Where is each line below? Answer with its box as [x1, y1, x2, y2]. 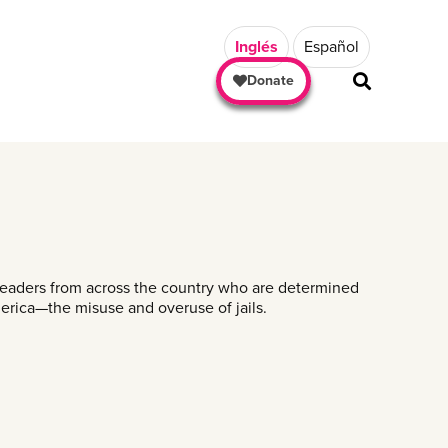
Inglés [235, 37, 279, 57]
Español [304, 37, 360, 57]
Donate [246, 72, 294, 89]
